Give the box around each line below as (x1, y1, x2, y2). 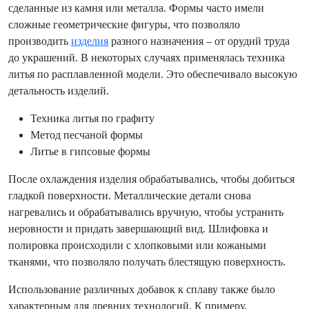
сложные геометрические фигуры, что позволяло (8, 19, 240, 30)
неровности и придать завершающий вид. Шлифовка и (8, 223, 268, 235)
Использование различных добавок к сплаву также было (8, 283, 275, 295)
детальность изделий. (8, 85, 109, 97)
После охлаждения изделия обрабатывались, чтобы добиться (8, 173, 295, 185)
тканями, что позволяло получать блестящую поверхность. (8, 256, 286, 268)
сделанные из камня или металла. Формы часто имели (8, 2, 264, 14)
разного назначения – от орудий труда (108, 35, 290, 47)
